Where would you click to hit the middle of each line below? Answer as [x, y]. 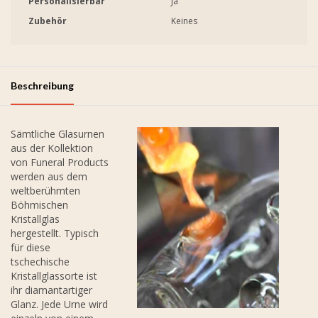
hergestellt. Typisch [55, 233]
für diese [31, 247]
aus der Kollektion [52, 148]
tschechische [40, 261]
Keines [184, 21]
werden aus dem [49, 176]
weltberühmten [45, 190]
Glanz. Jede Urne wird [59, 304]
